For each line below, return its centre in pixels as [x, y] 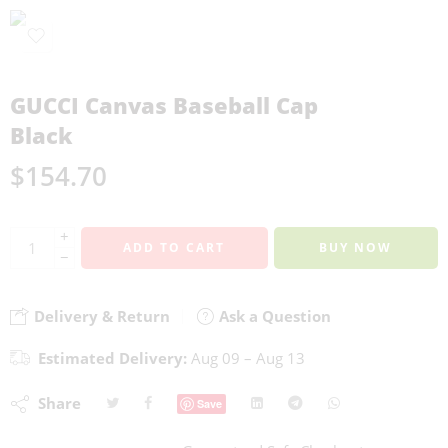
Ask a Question [273, 316]
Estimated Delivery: [112, 358]
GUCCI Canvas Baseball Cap [164, 105]
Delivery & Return [100, 316]
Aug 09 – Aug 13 [246, 358]
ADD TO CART [174, 247]
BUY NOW [356, 247]
